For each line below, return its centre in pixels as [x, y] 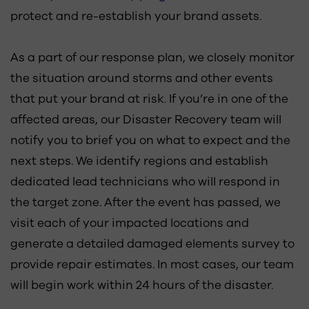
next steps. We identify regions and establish [139, 161]
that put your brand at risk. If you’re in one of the [149, 99]
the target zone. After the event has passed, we [146, 202]
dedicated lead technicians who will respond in [145, 182]
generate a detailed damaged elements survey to [152, 244]
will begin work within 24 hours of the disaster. [142, 285]
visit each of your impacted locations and [130, 223]
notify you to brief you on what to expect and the [150, 140]
